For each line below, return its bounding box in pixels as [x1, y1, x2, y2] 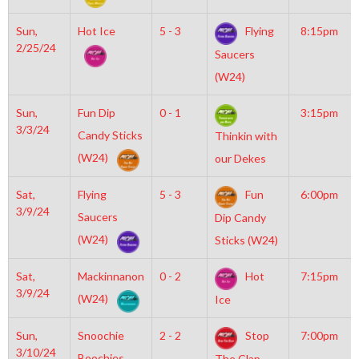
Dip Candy [214, 211, 266, 225]
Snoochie [77, 329, 124, 342]
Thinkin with [214, 129, 277, 143]
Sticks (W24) [214, 233, 278, 248]
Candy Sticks [77, 128, 143, 142]
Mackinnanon [77, 269, 144, 283]
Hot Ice [77, 24, 115, 38]
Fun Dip [77, 106, 115, 119]
